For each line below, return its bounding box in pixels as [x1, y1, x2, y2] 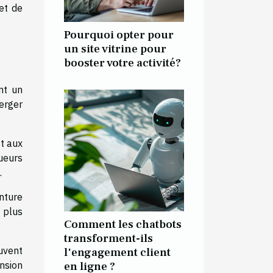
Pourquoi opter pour [64, 27, 174, 42]
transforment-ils [64, 230, 153, 246]
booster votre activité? [64, 55, 181, 70]
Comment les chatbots [64, 216, 182, 232]
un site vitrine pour [64, 41, 166, 56]
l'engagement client [64, 244, 171, 260]
